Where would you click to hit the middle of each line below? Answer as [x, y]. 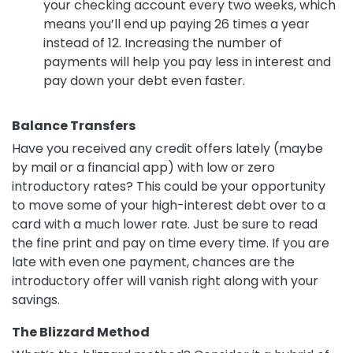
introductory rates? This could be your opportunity [169, 187]
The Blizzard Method [81, 333]
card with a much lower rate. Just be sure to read [165, 225]
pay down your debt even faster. [144, 81]
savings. [39, 300]
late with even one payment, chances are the [153, 262]
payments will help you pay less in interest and [187, 62]
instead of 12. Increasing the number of [163, 43]
